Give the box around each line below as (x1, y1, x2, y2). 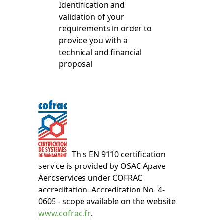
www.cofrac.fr (38, 208, 91, 219)
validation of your (59, 11, 124, 23)
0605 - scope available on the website (38, 196, 176, 207)
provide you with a (59, 35, 128, 46)
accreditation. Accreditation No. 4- (38, 184, 165, 195)
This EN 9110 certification (72, 149, 166, 160)
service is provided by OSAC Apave (38, 161, 166, 172)
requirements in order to (59, 23, 152, 34)
